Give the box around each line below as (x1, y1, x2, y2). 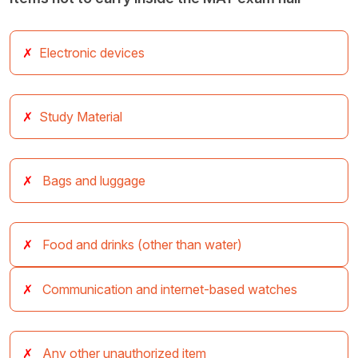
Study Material (39, 109, 122, 125)
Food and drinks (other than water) (39, 237, 242, 253)
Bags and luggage (39, 173, 145, 189)
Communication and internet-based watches (39, 281, 297, 298)
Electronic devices (39, 45, 145, 62)
